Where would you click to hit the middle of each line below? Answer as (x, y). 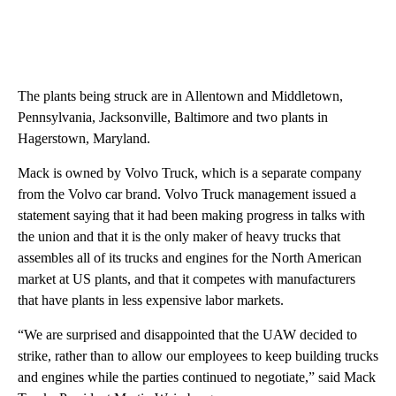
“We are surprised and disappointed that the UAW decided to (187, 335)
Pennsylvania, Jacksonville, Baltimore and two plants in (173, 118)
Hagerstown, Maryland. (84, 139)
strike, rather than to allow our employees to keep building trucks (198, 356)
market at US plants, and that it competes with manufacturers (187, 279)
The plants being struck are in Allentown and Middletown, (180, 96)
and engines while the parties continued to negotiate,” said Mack (197, 377)
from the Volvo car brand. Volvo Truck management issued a (187, 194)
